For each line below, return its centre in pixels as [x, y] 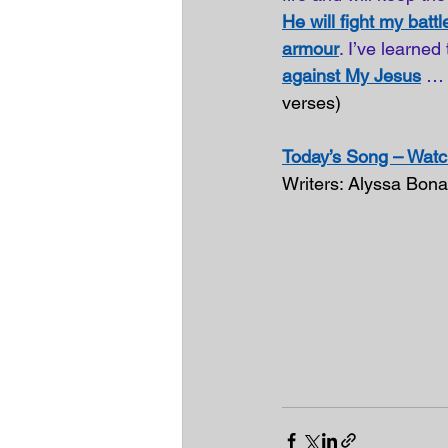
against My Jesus [351, 75]
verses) [311, 102]
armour [310, 48]
